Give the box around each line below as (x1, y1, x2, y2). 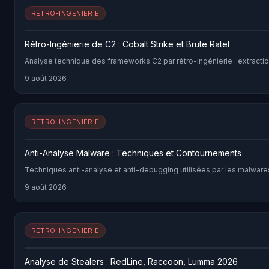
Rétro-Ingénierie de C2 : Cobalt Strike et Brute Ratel (25, 39, 229, 49)
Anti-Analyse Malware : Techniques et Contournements (25, 148, 241, 159)
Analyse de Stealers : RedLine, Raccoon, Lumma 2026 (25, 256, 238, 267)
